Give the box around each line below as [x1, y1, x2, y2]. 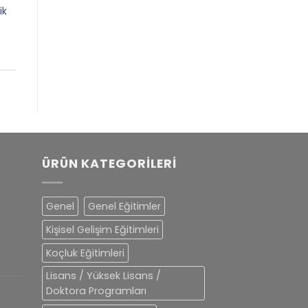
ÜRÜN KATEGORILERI [42, 155, 177, 173]
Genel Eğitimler [88, 199, 161, 213]
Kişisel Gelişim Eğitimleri [46, 222, 159, 236]
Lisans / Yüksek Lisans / [46, 268, 161, 283]
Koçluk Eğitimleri [46, 245, 124, 260]
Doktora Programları [46, 283, 146, 298]
